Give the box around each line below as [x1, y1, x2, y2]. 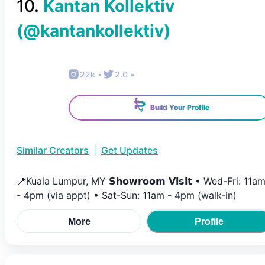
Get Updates [101, 144, 158, 156]
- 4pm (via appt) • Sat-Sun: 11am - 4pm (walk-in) [17, 189, 237, 201]
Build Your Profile [150, 103, 209, 112]
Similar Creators [17, 144, 89, 156]
